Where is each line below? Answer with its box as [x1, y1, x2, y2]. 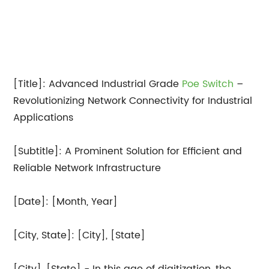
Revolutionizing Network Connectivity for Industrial [13, 93, 253, 109]
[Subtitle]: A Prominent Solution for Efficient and [13, 144, 243, 159]
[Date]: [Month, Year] [13, 194, 118, 210]
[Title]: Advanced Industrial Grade [13, 76, 183, 92]
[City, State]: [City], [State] [13, 228, 146, 243]
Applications [13, 110, 74, 125]
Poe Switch [182, 76, 234, 92]
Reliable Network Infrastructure [13, 160, 162, 176]
